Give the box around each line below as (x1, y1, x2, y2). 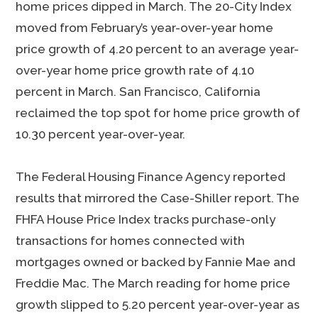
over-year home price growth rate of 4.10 (16, 63, 255, 77)
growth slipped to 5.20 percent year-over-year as (16, 297, 300, 312)
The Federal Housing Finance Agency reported (16, 170, 286, 184)
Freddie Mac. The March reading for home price (16, 276, 291, 290)
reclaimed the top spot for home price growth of (16, 106, 301, 120)
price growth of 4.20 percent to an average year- (16, 42, 300, 56)
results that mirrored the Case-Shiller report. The (16, 191, 300, 205)
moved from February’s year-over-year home (16, 21, 274, 35)
